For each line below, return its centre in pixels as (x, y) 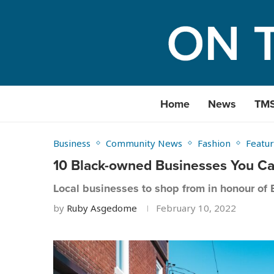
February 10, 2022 (196, 208)
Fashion (214, 143)
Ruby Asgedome (102, 208)
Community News (144, 143)
